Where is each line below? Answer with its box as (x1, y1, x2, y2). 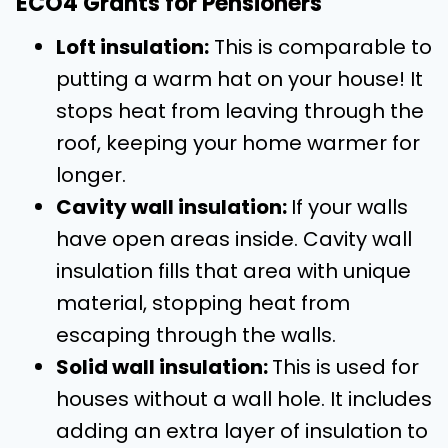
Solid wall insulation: (56, 353, 272, 381)
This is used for (272, 353, 419, 381)
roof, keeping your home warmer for (56, 129, 420, 157)
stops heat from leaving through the (56, 97, 424, 125)
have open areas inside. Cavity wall (56, 225, 412, 253)
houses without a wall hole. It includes (56, 385, 432, 413)
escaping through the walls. (56, 321, 336, 349)
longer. (56, 161, 126, 189)
